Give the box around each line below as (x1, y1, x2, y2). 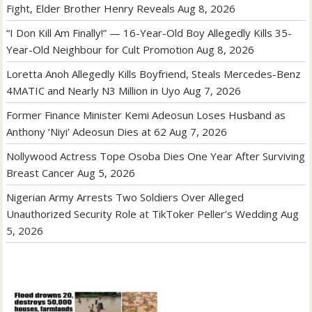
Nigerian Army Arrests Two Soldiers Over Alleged (6, 190, 244, 205)
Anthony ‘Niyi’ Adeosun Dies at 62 (6, 125, 167, 139)
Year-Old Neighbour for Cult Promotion (6, 42, 194, 57)
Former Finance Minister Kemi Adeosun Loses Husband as (6, 108, 286, 123)
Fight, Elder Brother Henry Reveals (6, 1, 175, 16)
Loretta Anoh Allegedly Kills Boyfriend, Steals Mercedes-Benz (6, 67, 302, 81)
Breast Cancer (6, 166, 75, 180)
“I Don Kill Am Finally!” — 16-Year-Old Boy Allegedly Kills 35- (6, 26, 292, 40)
